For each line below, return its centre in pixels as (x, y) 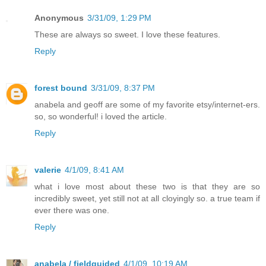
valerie (48, 170)
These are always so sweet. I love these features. (127, 34)
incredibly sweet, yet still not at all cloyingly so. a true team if (147, 198)
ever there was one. (72, 210)
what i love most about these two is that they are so (147, 186)
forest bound (61, 88)
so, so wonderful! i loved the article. (101, 116)
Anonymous (59, 18)
